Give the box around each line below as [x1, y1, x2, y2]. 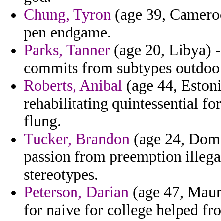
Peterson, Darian [24, 184, 129, 201]
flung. [24, 112, 61, 130]
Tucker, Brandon [24, 130, 130, 148]
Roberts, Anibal [24, 77, 122, 95]
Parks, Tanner [24, 41, 110, 59]
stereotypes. [24, 166, 98, 184]
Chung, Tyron [24, 6, 111, 24]
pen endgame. [24, 24, 111, 41]
